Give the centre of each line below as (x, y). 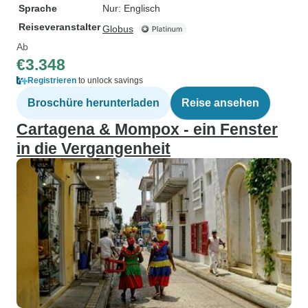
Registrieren (52, 80)
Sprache (38, 8)
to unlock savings (110, 80)
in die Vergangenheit (93, 148)
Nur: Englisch (131, 8)
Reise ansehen (220, 103)
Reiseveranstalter (59, 27)
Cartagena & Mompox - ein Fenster (147, 129)
